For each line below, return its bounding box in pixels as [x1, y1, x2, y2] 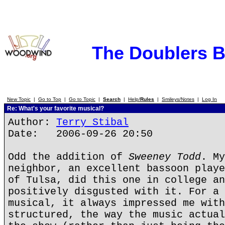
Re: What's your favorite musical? [6, 105, 104, 112]
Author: [8, 117, 56, 128]
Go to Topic [69, 96, 95, 102]
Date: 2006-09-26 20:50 [8, 128, 153, 140]
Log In [202, 96, 217, 102]
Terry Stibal [56, 117, 129, 128]
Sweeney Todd [129, 151, 201, 163]
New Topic [7, 96, 31, 102]
